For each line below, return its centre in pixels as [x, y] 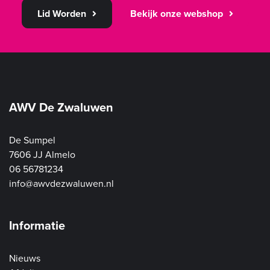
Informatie [37, 226]
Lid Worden [61, 14]
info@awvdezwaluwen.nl [61, 184]
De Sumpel [32, 140]
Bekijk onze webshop [176, 14]
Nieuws [25, 259]
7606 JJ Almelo [42, 155]
